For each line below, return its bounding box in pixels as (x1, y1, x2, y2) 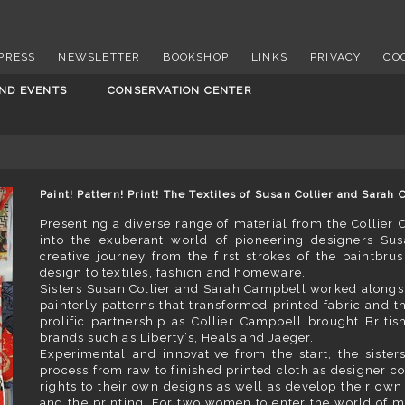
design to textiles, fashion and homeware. (40, 266, 306, 279)
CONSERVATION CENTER (108, 84, 252, 97)
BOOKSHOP (163, 51, 230, 63)
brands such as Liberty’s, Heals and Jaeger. (40, 331, 315, 344)
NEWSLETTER (58, 51, 141, 63)
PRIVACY (310, 51, 362, 63)
